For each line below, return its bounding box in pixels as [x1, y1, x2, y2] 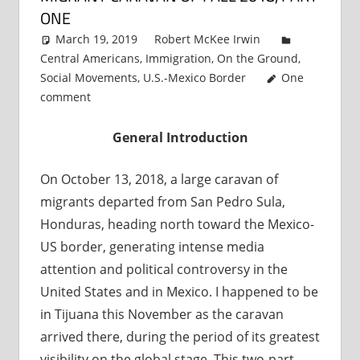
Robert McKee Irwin [154, 31, 261, 47]
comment [39, 89, 91, 105]
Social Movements [39, 70, 137, 86]
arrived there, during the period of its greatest [39, 328, 320, 346]
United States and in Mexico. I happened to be [39, 283, 318, 301]
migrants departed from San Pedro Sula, [39, 193, 285, 211]
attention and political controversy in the [39, 260, 288, 279]
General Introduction [112, 129, 248, 147]
